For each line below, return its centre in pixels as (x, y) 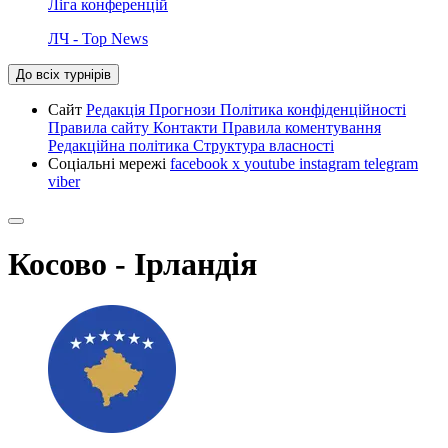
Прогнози (184, 109)
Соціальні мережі (109, 163)
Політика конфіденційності (313, 109)
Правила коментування (301, 127)
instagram (331, 163)
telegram (391, 163)
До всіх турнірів (63, 74)
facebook (201, 163)
